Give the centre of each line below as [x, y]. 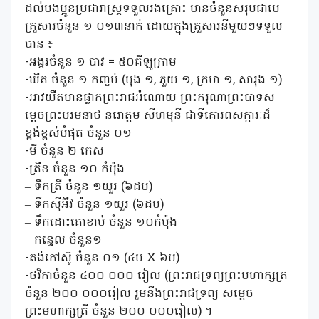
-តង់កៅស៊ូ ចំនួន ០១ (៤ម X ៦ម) [102, 258]
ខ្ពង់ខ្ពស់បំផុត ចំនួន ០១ [78, 134]
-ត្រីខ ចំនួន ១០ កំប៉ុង [75, 169]
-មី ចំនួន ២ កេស [64, 151]
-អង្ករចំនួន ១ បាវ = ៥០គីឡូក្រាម [101, 62]
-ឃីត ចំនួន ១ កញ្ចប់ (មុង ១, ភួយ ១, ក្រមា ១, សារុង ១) [153, 80]
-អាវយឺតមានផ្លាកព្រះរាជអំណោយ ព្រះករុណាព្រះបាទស [150, 98]
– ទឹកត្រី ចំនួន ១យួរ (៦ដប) [89, 187]
